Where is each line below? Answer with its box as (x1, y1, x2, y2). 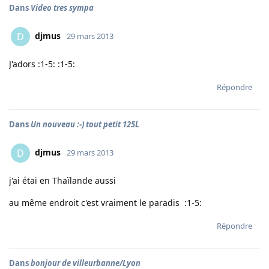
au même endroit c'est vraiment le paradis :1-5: (9, 197, 202, 208)
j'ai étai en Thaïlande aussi (9, 175, 116, 186)
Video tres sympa (31, 2, 94, 13)
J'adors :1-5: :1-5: (9, 58, 75, 70)
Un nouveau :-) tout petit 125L (31, 119, 139, 130)
